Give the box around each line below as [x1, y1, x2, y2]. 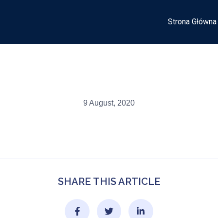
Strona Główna [168, 17, 217, 26]
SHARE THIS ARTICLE [57, 176, 161, 187]
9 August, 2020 [83, 99, 135, 107]
